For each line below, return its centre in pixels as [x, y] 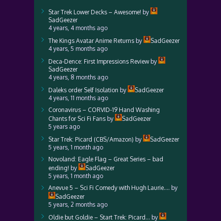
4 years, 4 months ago [78, 28]
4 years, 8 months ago [78, 77]
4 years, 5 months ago [78, 49]
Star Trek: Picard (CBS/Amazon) [91, 139]
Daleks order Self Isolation [83, 90]
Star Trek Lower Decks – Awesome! [95, 12]
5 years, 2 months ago [78, 204]
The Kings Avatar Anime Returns [91, 41]
